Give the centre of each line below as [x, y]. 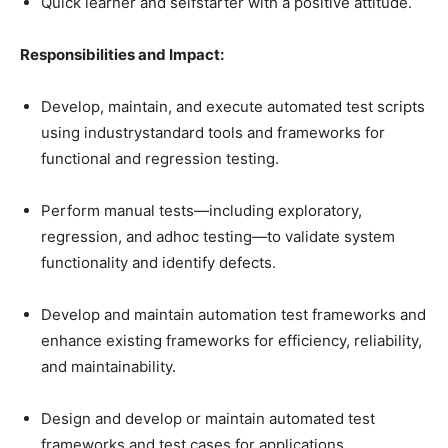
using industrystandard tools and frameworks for [213, 133]
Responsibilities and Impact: [122, 55]
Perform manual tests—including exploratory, [201, 211]
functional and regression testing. [162, 159]
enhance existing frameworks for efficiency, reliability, [231, 341]
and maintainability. [110, 367]
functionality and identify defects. [160, 263]
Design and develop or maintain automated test [208, 419]
